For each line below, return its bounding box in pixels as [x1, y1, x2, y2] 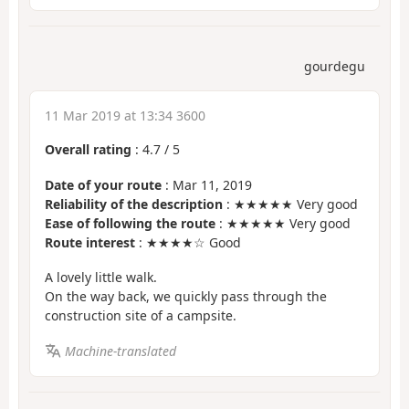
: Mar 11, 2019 [162, 175, 252, 194]
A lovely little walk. [45, 268, 157, 287]
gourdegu [304, 58, 365, 76]
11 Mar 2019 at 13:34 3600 [45, 107, 205, 125]
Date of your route [45, 175, 162, 194]
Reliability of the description [45, 194, 223, 213]
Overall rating [45, 141, 131, 159]
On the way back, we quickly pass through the [45, 288, 327, 306]
